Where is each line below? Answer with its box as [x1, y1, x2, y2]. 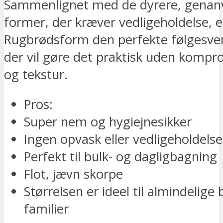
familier [24, 200, 69, 218]
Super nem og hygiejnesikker [24, 113, 192, 131]
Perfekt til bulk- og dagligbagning [24, 148, 217, 166]
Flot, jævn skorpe [24, 165, 123, 183]
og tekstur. [4, 65, 68, 83]
